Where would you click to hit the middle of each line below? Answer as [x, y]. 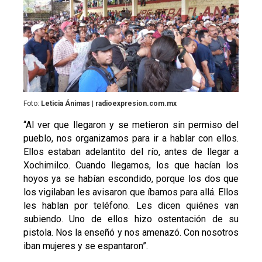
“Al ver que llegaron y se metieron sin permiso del [131, 125]
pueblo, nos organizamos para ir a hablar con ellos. [131, 138]
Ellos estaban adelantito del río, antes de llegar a [131, 151]
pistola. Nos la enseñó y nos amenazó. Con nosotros [131, 232]
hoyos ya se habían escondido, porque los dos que [131, 178]
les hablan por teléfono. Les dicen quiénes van [131, 205]
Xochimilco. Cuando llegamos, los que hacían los [131, 165]
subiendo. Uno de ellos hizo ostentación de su [131, 219]
